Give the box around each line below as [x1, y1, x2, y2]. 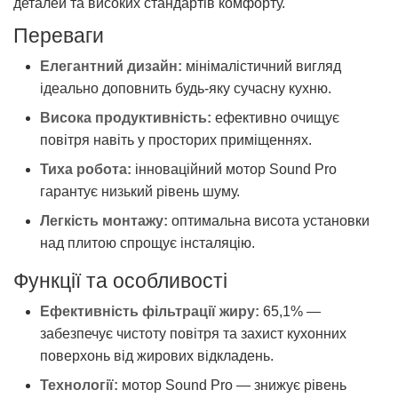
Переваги [13, 24, 104, 48]
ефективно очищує [211, 110, 339, 126]
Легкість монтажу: [40, 213, 168, 229]
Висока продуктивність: [40, 110, 211, 126]
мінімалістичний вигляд [182, 59, 341, 75]
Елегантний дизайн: [40, 59, 182, 75]
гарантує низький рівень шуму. [40, 184, 240, 200]
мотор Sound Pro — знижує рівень [118, 378, 346, 394]
